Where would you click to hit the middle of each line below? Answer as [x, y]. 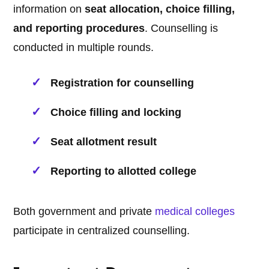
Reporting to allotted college [124, 171]
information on [49, 9]
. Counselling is [182, 29]
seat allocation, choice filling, [160, 9]
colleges [215, 212]
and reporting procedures [79, 29]
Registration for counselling [122, 83]
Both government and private [84, 212]
